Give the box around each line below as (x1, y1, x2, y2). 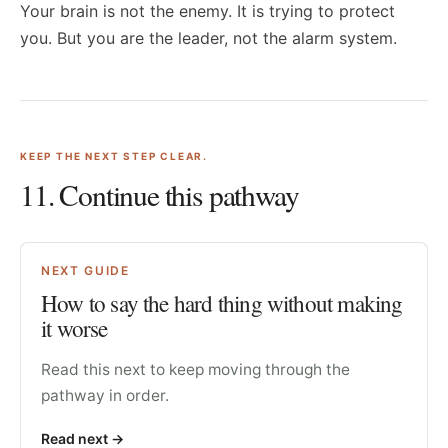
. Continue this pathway (47, 175, 299, 214)
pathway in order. (41, 386, 169, 405)
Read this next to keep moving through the (41, 360, 350, 379)
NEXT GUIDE (41, 263, 130, 278)
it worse (41, 313, 108, 344)
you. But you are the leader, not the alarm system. (20, 28, 397, 48)
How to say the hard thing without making (41, 288, 403, 319)
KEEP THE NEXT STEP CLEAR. (20, 150, 208, 162)
